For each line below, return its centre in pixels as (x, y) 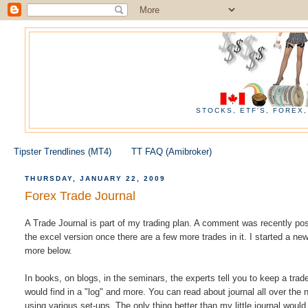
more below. (49, 251)
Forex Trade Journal (80, 196)
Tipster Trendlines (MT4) (62, 151)
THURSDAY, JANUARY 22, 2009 (96, 178)
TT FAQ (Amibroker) (172, 151)
